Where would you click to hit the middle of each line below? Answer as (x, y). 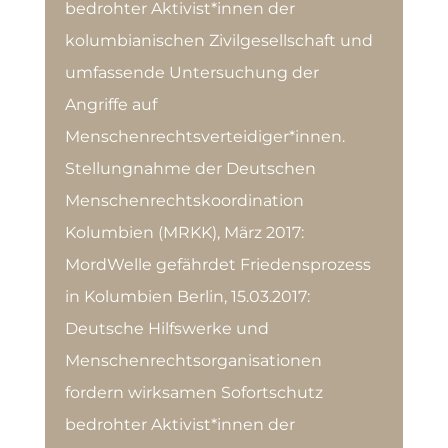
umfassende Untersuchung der (191, 72)
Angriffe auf (110, 104)
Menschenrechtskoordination (184, 200)
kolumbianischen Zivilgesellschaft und (218, 40)
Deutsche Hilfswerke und (166, 328)
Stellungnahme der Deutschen (190, 168)
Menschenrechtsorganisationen (193, 360)
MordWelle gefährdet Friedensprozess (217, 264)
